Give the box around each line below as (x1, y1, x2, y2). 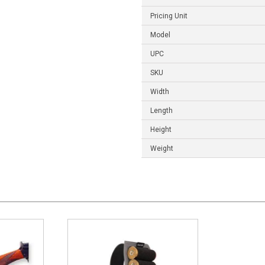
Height (150, 125, 172, 134)
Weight (150, 144, 173, 153)
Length (150, 106, 173, 115)
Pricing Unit (150, 12, 188, 21)
